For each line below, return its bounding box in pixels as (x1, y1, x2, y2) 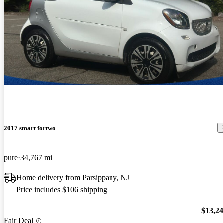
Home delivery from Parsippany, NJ (16, 173, 129, 182)
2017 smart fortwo (4, 124, 56, 132)
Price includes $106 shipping (16, 185, 107, 194)
